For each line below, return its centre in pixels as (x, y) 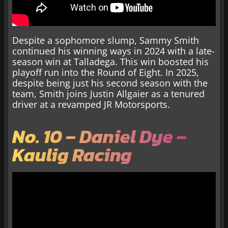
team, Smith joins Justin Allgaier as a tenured (108, 94)
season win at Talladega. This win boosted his (110, 62)
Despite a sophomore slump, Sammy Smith (106, 40)
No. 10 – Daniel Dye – (99, 137)
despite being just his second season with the (110, 83)
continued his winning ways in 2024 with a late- (113, 51)
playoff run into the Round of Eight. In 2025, (106, 73)
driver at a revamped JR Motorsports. (91, 105)
